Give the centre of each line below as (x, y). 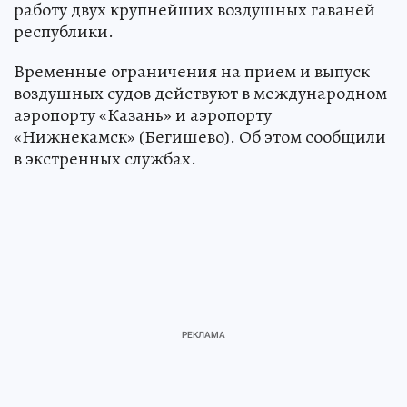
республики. (64, 32)
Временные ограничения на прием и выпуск (192, 72)
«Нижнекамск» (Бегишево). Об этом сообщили (200, 137)
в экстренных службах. (105, 159)
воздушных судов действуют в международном (200, 94)
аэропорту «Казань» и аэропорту (143, 115)
